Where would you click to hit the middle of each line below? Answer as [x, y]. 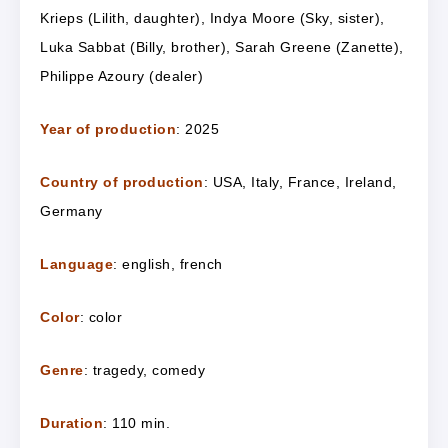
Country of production [122, 181]
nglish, [155, 263]
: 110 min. [136, 422]
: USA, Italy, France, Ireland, [300, 181]
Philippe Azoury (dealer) [121, 75]
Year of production [108, 128]
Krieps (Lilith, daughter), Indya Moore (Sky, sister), [212, 17]
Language [76, 263]
